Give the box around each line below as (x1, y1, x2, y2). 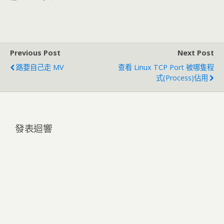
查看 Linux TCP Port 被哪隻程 (118, 62, 214, 72)
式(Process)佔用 (156, 72, 208, 82)
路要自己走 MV (16, 62, 64, 72)
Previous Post (10, 47, 60, 57)
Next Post (177, 47, 214, 57)
